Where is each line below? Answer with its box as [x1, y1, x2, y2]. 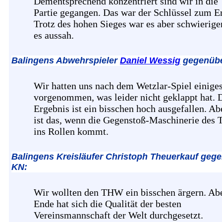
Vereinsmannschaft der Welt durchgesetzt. [34, 210, 203, 221]
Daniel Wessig [120, 55, 180, 66]
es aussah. [34, 30, 74, 41]
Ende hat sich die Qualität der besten [34, 198, 181, 210]
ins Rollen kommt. [34, 126, 109, 137]
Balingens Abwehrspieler [11, 55, 120, 66]
